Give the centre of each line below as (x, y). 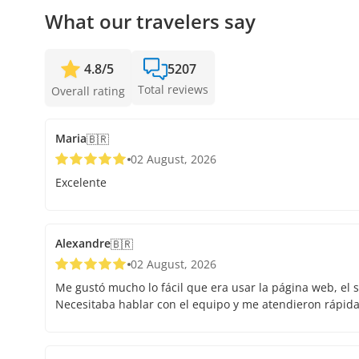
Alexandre (83, 244)
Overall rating (88, 91)
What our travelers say (150, 22)
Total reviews (173, 90)
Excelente (81, 183)
